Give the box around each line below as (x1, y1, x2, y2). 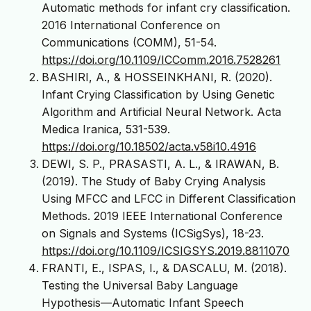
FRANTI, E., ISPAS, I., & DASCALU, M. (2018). (42, 260, 287, 275)
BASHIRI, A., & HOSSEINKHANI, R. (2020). (42, 69, 272, 84)
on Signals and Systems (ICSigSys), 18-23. (42, 226, 264, 240)
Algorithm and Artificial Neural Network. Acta (42, 104, 281, 119)
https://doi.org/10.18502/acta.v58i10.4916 (42, 139, 256, 153)
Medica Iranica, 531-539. (42, 121, 170, 136)
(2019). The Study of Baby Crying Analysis (42, 174, 266, 188)
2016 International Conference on (42, 17, 220, 32)
